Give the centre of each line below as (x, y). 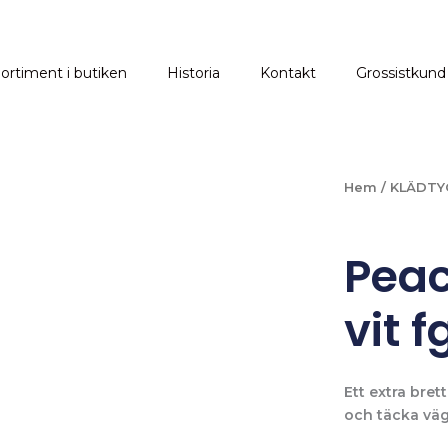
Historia (193, 73)
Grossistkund (401, 73)
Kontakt (288, 73)
